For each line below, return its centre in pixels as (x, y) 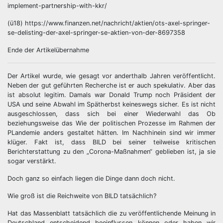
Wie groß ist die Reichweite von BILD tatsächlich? (82, 196)
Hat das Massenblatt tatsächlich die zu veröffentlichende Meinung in (111, 213)
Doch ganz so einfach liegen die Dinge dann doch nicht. (91, 178)
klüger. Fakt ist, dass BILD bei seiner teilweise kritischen (111, 142)
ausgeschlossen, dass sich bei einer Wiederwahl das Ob (111, 114)
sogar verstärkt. (32, 161)
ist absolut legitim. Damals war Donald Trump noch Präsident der (111, 95)
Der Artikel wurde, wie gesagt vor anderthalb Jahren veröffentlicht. (111, 76)
